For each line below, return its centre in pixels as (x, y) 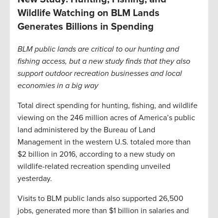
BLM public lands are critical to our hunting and (98, 49)
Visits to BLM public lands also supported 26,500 (100, 199)
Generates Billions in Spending (86, 27)
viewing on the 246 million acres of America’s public (106, 118)
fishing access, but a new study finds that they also (104, 62)
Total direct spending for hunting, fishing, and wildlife (108, 106)
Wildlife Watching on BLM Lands (89, 13)
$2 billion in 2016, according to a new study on (96, 154)
